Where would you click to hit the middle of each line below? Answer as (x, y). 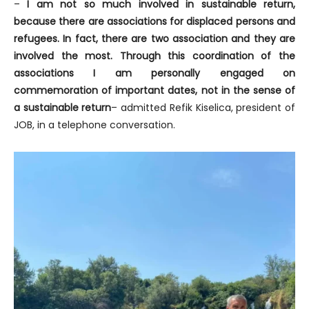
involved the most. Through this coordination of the (154, 56)
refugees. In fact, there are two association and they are (154, 38)
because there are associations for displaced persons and (154, 21)
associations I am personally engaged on (154, 73)
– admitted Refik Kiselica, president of (203, 107)
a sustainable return (63, 107)
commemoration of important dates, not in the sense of (154, 90)
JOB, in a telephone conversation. (94, 124)
